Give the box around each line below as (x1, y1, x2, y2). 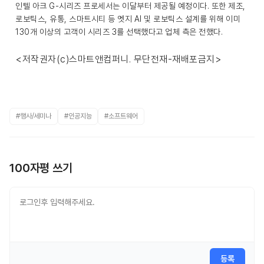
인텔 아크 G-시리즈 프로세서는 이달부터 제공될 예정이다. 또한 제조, (15, 1, 246, 11)
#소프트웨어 (104, 112, 138, 120)
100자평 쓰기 (9, 161, 72, 175)
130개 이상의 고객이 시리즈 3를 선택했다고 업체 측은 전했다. (15, 27, 223, 37)
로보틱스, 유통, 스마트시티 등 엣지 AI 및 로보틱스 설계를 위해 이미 (15, 14, 240, 24)
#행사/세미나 (16, 112, 52, 120)
